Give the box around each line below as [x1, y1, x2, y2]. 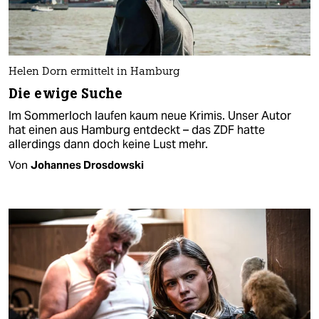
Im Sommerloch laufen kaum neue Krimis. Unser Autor [9, 108, 291, 123]
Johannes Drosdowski [31, 157, 144, 172]
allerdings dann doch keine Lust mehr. [9, 136, 208, 152]
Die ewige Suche [9, 84, 123, 103]
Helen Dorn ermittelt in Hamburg [9, 66, 180, 78]
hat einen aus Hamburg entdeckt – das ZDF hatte [9, 122, 265, 137]
